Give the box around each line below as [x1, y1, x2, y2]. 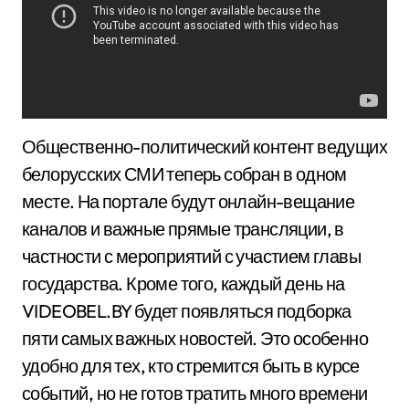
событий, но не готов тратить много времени [22, 382, 368, 405]
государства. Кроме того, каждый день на [22, 272, 345, 296]
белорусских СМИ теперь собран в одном [22, 163, 347, 186]
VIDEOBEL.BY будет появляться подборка [22, 299, 351, 323]
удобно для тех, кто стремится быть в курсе [22, 354, 360, 378]
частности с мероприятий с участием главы [22, 245, 361, 268]
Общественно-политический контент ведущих [22, 135, 387, 159]
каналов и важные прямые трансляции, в [22, 217, 344, 241]
